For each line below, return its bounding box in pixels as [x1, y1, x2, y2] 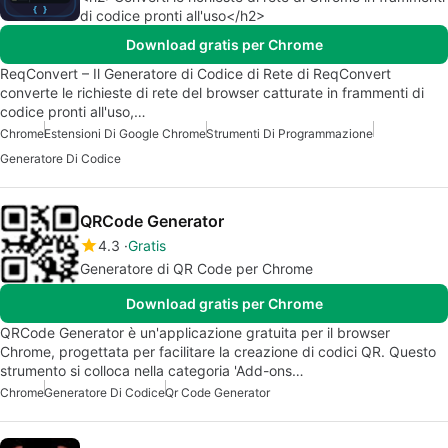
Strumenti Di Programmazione [206, 125, 373, 141]
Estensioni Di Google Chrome [44, 125, 206, 141]
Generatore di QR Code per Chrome [80, 259, 313, 277]
